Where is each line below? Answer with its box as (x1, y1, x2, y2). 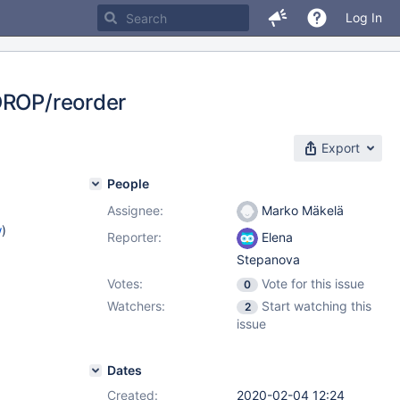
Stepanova (237, 252, 300, 268)
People (107, 176, 149, 191)
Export (321, 140, 360, 155)
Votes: (107, 276, 143, 291)
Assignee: (107, 203, 163, 218)
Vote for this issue (262, 276, 364, 291)
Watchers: (107, 298, 165, 313)
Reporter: (107, 229, 162, 245)
